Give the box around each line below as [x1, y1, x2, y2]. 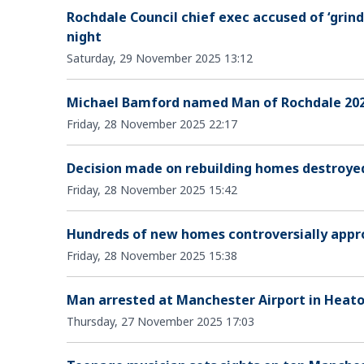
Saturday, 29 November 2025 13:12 [67, 50, 253, 66]
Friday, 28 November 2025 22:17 [67, 115, 237, 132]
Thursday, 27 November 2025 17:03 [67, 313, 254, 329]
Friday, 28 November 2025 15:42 [67, 181, 237, 197]
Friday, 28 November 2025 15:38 [67, 247, 237, 263]
